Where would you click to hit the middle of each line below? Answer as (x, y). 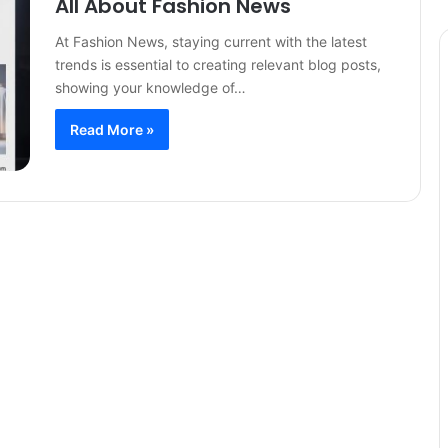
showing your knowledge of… (150, 87)
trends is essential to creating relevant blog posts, (218, 64)
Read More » (112, 129)
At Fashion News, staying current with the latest (211, 41)
